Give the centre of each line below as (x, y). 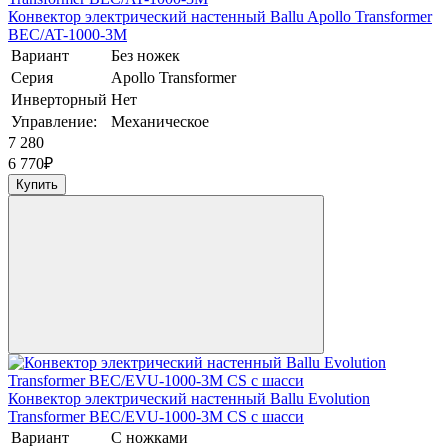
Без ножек (145, 56)
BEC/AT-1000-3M (67, 35)
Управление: (54, 122)
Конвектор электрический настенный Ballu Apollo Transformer (220, 17)
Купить (37, 185)
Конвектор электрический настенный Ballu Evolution (189, 399)
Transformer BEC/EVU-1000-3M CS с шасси (156, 417)
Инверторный (59, 100)
